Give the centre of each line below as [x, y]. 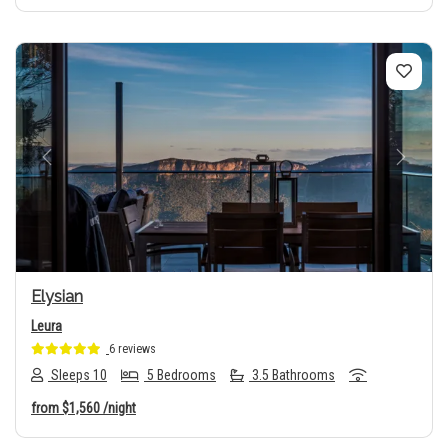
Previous [79, 168]
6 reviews [132, 348]
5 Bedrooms [180, 375]
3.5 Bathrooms [292, 375]
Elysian [57, 296]
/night [119, 408]
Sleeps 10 [77, 375]
